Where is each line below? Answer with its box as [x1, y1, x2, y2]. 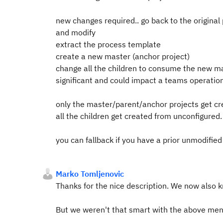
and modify [56, 27, 96, 37]
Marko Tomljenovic [56, 169, 124, 179]
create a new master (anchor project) [56, 51, 190, 61]
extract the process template [56, 39, 161, 49]
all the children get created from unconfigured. [56, 111, 222, 121]
